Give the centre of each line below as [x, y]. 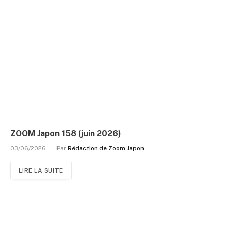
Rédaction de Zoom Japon [106, 148]
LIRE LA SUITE [41, 170]
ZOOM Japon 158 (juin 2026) [66, 134]
